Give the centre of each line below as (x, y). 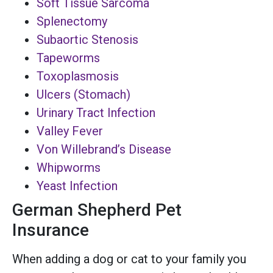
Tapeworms (68, 58)
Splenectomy (72, 21)
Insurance (51, 230)
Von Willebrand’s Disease (104, 149)
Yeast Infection (77, 186)
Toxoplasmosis (78, 76)
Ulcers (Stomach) (83, 94)
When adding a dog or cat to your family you (129, 259)
